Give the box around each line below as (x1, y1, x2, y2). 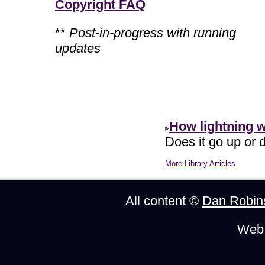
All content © (125, 193, 202, 208)
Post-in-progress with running (69, 25, 236, 40)
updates (55, 41, 101, 56)
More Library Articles (165, 159, 235, 168)
